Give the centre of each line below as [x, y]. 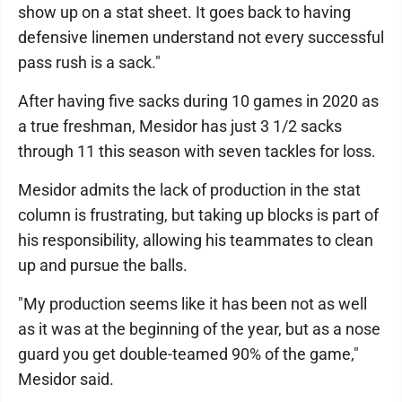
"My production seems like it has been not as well [192, 304]
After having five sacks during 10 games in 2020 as [198, 101]
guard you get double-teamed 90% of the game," [188, 354]
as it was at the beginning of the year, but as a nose [199, 329]
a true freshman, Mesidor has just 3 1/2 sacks [180, 126]
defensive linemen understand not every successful [201, 37]
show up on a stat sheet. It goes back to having [184, 12]
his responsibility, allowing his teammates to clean [196, 240]
